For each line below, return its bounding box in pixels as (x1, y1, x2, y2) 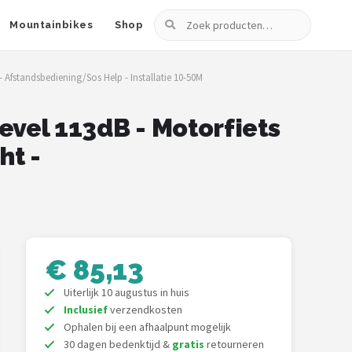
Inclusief (64, 302, 108, 317)
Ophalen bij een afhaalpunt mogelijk (64, 320, 231, 334)
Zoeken (154, 11, 195, 27)
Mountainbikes (9, 19, 93, 31)
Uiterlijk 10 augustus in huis (64, 285, 189, 299)
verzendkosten (108, 302, 182, 317)
